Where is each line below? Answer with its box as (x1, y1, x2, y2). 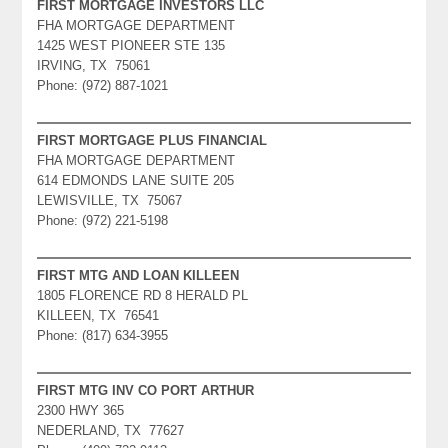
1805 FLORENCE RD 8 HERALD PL (37, 287, 249, 303)
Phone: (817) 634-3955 (37, 327, 169, 343)
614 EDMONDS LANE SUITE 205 (37, 172, 235, 188)
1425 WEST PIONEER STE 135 (37, 37, 226, 53)
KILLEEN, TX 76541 (37, 307, 160, 323)
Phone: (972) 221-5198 (37, 212, 169, 228)
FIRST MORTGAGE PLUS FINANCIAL (37, 132, 268, 148)
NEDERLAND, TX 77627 (37, 422, 185, 438)
